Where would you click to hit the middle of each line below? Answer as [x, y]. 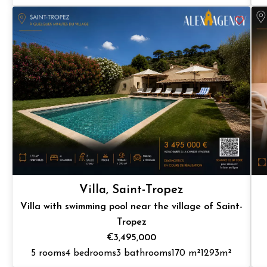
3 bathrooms [144, 253]
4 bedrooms [91, 253]
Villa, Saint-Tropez [132, 190]
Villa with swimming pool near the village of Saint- [132, 207]
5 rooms [49, 253]
